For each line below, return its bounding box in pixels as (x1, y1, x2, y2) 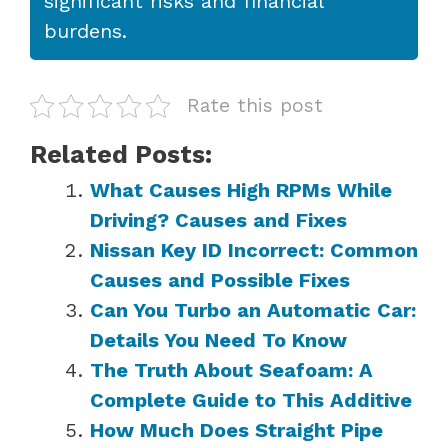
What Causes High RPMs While (90, 177, 392, 202)
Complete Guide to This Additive (90, 387, 412, 412)
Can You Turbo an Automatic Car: (90, 297, 416, 322)
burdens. (44, 18, 127, 43)
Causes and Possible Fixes (90, 267, 350, 292)
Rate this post (187, 93, 323, 117)
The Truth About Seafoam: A (90, 357, 373, 382)
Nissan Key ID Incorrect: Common (90, 237, 418, 262)
